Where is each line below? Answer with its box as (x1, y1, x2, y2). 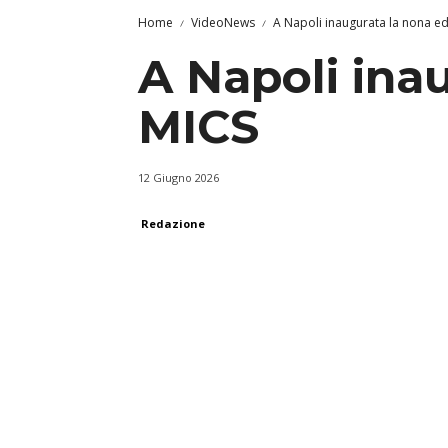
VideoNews (191, 14, 255, 32)
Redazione (141, 216, 205, 232)
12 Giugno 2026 (138, 170, 219, 186)
